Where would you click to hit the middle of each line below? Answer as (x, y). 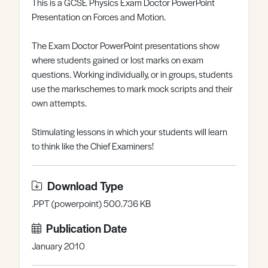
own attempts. (59, 103)
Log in (183, 13)
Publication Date (86, 228)
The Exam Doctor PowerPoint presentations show (126, 45)
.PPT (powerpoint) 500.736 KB (91, 203)
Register (106, 13)
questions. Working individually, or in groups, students (132, 74)
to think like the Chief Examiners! (93, 146)
